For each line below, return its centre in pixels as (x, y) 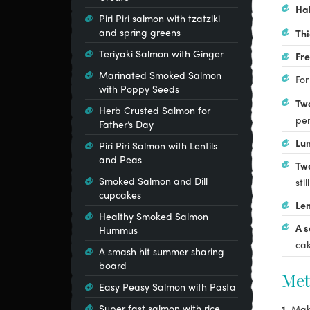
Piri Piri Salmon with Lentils (158, 145)
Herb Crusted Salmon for (155, 110)
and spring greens (140, 32)
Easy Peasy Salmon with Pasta (167, 286)
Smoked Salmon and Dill (153, 181)
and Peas (120, 159)
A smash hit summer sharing (162, 251)
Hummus (118, 230)
